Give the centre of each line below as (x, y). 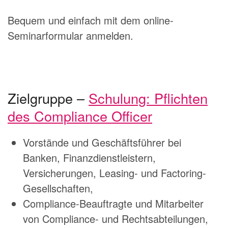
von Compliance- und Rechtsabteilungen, (116, 219)
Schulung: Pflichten (148, 98)
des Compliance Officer (80, 116)
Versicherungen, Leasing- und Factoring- (115, 173)
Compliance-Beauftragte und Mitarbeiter (113, 204)
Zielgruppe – (48, 98)
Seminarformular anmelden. (70, 36)
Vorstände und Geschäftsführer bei (102, 142)
